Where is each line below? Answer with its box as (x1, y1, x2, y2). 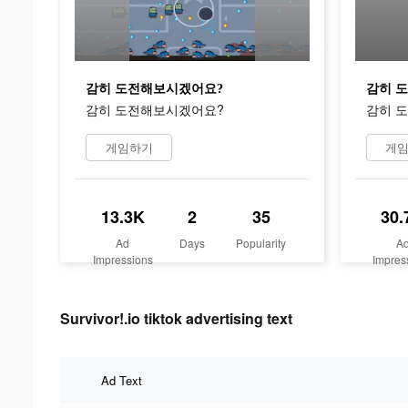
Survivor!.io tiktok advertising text (60, 307, 292, 329)
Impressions (92, 250, 153, 267)
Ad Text (101, 371, 142, 389)
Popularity (236, 234, 287, 250)
